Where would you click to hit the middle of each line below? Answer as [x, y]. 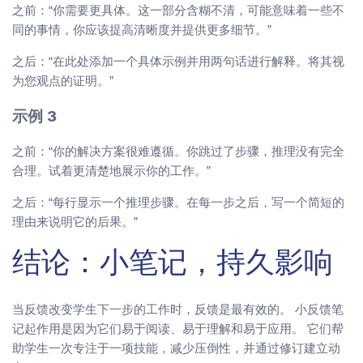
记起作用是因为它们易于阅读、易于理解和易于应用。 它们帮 [178, 329]
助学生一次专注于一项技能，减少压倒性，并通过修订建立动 [176, 348]
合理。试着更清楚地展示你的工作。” [111, 171]
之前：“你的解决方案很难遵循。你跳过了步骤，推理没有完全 [178, 152]
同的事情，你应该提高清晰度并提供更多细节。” [142, 29]
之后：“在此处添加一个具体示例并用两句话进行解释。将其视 [178, 61]
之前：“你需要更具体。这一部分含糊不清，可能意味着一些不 [178, 10]
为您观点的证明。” [63, 80]
